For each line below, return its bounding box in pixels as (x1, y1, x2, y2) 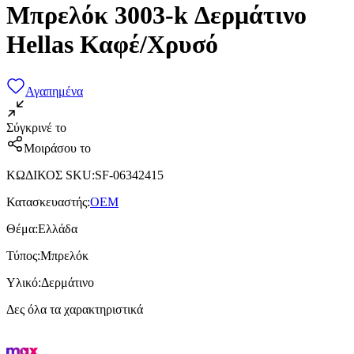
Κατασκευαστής (6, 194, 87, 209)
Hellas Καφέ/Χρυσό (6, 30, 218, 59)
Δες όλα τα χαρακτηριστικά (6, 302, 143, 316)
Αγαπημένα (25, 84, 83, 98)
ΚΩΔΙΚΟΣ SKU (6, 168, 92, 182)
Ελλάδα (38, 221, 77, 235)
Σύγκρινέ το (6, 120, 66, 134)
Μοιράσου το (24, 141, 91, 155)
